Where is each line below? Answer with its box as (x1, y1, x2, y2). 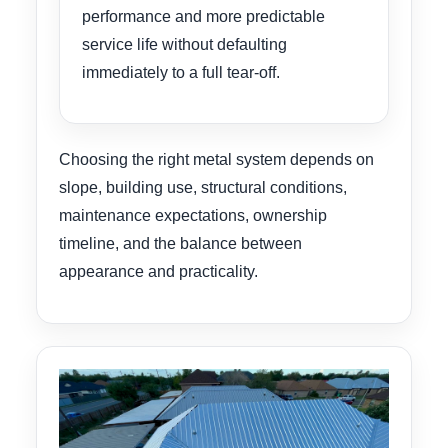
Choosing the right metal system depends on (59, 151, 374, 169)
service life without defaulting (82, 35, 287, 53)
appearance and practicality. (59, 263, 258, 281)
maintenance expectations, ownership (59, 207, 327, 225)
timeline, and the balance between (59, 235, 302, 253)
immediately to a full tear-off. (82, 63, 280, 81)
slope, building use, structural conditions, (59, 179, 347, 197)
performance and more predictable (82, 7, 325, 25)
